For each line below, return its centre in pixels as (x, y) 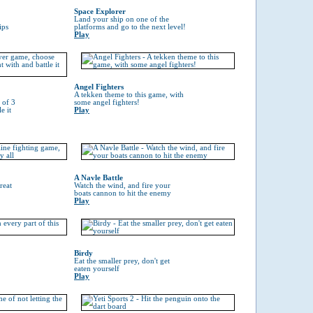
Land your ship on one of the (122, 19)
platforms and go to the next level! (130, 27)
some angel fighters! (107, 102)
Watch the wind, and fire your (122, 185)
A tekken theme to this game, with (129, 95)
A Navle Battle (99, 178)
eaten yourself (97, 269)
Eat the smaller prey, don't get (122, 261)
